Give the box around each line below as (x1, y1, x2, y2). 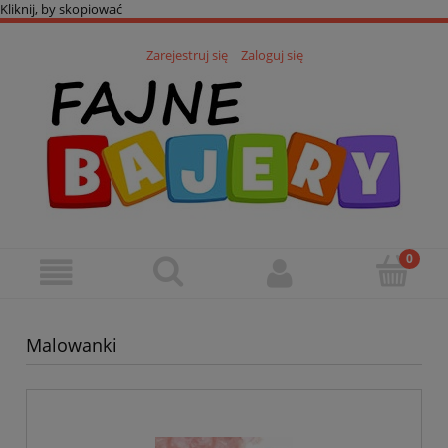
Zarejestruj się (145, 46, 228, 65)
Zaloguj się (240, 46, 303, 65)
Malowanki (26, 333, 117, 358)
